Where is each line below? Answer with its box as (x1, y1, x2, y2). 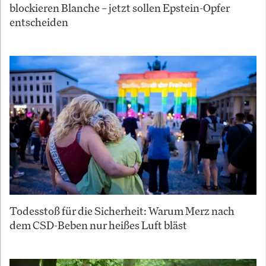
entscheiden (9, 14, 68, 29)
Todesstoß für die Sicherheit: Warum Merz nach (9, 203, 235, 218)
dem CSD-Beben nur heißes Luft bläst (9, 217, 187, 232)
